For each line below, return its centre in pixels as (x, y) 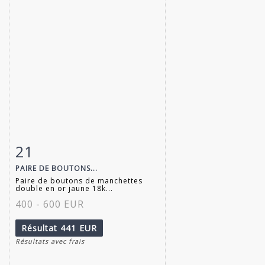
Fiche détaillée (53, 149)
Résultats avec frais (50, 241)
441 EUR (79, 228)
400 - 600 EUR (50, 204)
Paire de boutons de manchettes (79, 180)
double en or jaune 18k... (64, 188)
